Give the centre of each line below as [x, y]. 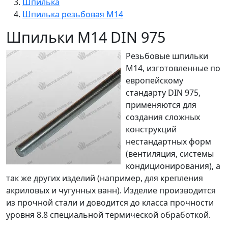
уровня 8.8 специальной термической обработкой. [108, 215]
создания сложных [163, 117]
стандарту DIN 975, [163, 93]
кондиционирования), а [173, 166]
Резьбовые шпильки [167, 56]
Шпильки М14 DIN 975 [86, 37]
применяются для [161, 105]
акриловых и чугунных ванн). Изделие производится [111, 190]
